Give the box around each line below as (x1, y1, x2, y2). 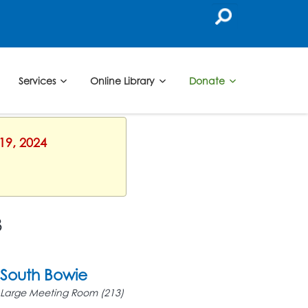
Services (18, 74, 58, 87)
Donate (188, 74, 228, 87)
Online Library (89, 74, 157, 87)
